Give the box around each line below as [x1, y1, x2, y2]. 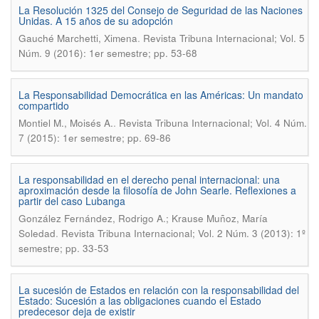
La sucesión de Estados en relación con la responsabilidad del [19, 283, 299, 297]
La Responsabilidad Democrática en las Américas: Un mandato [19, 88, 303, 102]
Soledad [19, 226, 56, 240]
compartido [19, 98, 69, 113]
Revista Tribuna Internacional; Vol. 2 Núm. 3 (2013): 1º [61, 226, 305, 240]
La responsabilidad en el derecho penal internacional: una [19, 172, 280, 187]
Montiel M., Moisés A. [19, 116, 113, 130]
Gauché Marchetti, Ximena [19, 31, 137, 45]
